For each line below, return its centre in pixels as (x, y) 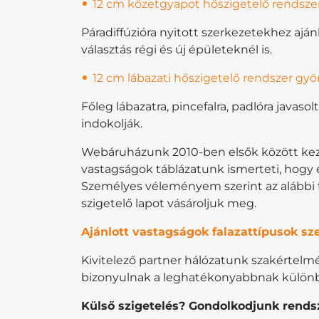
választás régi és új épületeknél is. (177, 49)
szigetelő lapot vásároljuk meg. (169, 203)
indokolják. (112, 123)
